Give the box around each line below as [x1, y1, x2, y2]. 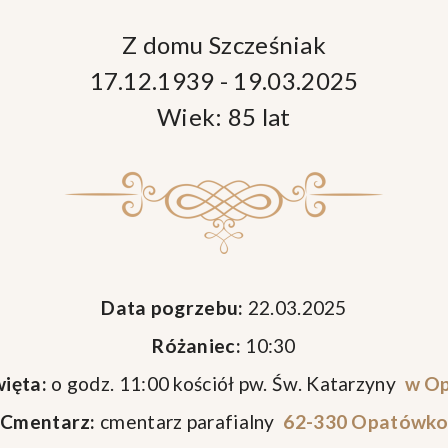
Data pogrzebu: [101, 296, 244, 319]
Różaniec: [152, 334, 241, 357]
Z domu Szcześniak [121, 30, 327, 59]
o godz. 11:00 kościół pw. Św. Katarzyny [46, 372, 401, 395]
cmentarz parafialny [95, 410, 280, 433]
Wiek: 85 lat [157, 102, 291, 131]
